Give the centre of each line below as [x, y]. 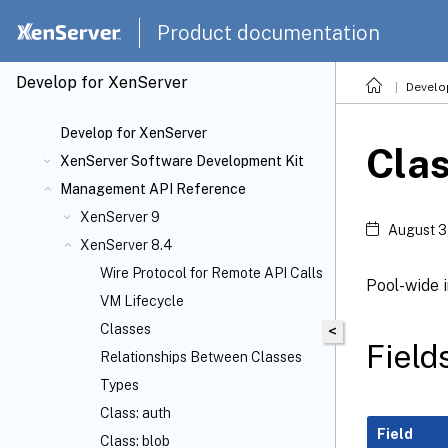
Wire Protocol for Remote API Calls [211, 273]
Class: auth [135, 413]
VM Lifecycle [142, 301]
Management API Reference [153, 189]
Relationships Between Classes [201, 357]
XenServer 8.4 [126, 245]
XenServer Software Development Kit [182, 161]
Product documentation [268, 32]
